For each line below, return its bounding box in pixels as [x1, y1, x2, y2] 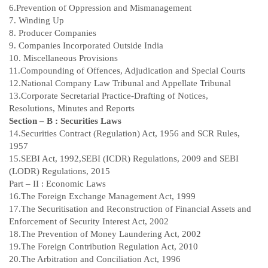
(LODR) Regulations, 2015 [9, 166, 110, 176]
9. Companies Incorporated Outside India [9, 41, 163, 51]
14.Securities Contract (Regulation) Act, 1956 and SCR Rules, [9, 129, 240, 139]
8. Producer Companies [9, 28, 96, 38]
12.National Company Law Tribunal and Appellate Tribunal [9, 78, 231, 89]
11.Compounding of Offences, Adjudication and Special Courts [9, 66, 245, 76]
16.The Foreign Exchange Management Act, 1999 [9, 191, 196, 202]
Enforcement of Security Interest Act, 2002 [9, 217, 169, 227]
